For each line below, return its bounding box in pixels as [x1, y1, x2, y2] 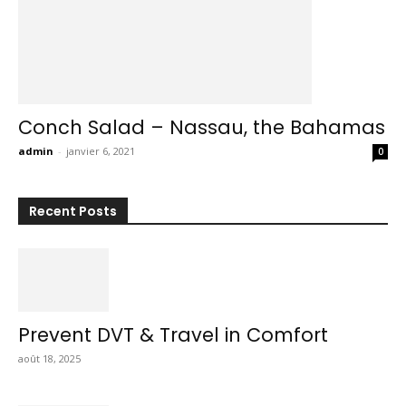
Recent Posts [29, 202, 117, 220]
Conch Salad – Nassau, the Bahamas [18, 114, 385, 140]
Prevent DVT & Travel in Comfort [18, 322, 328, 348]
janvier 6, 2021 [66, 144, 135, 158]
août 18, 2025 [18, 352, 81, 365]
